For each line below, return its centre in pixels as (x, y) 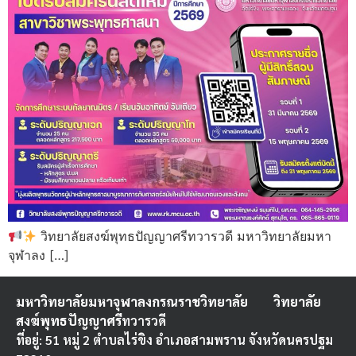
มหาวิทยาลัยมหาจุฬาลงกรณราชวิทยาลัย (145, 301)
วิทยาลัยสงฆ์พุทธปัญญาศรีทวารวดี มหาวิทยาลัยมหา (184, 236)
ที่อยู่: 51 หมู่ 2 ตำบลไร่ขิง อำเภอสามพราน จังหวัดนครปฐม (174, 339)
